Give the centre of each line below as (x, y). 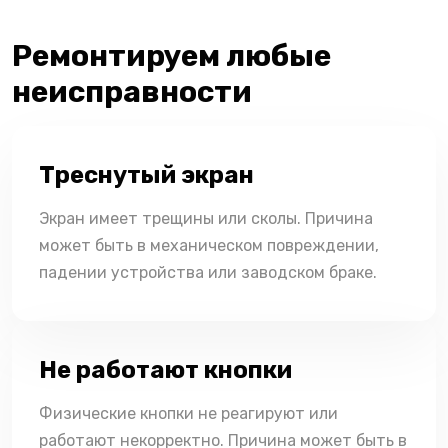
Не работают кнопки (165, 370)
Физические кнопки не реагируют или (188, 414)
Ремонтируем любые (171, 56)
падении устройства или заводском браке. (208, 273)
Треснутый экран (146, 175)
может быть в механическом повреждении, (209, 246)
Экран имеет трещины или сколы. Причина (206, 219)
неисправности (132, 92)
